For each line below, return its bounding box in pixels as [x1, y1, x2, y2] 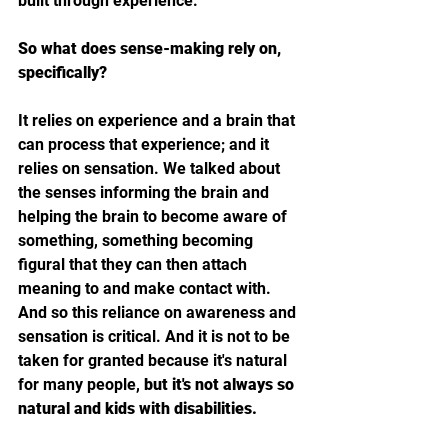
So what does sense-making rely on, [18, 38, 285, 58]
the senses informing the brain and [18, 182, 273, 202]
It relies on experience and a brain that [18, 110, 299, 130]
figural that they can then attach [18, 254, 251, 274]
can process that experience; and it [18, 134, 273, 154]
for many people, [18, 374, 144, 394]
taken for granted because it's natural [18, 350, 291, 370]
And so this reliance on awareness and [18, 302, 300, 322]
